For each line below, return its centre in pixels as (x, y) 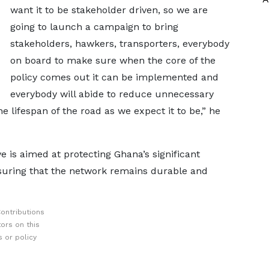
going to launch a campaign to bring (94, 27)
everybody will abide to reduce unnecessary (112, 94)
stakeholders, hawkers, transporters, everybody (119, 44)
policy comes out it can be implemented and (114, 77)
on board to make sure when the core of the (113, 60)
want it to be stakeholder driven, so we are (109, 10)
